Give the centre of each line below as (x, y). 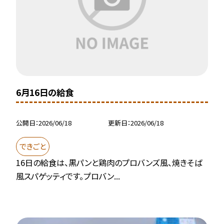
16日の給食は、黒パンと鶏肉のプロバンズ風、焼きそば (109, 163)
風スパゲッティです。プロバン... (68, 176)
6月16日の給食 (45, 92)
